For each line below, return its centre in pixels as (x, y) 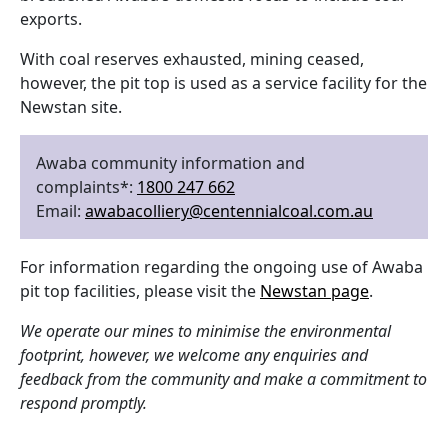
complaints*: (86, 187)
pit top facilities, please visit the (140, 291)
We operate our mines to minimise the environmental (205, 331)
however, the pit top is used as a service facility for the (223, 83)
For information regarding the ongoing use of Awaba (221, 267)
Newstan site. (71, 107)
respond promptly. (83, 403)
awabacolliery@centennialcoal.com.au (229, 211)
